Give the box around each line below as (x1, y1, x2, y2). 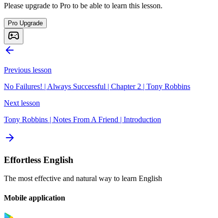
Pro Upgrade (8, 19, 43, 27)
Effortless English (4, 154, 73, 165)
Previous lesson (4, 65, 52, 74)
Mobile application (4, 193, 65, 202)
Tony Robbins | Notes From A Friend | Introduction (4, 115, 161, 124)
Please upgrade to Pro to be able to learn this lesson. (4, 1, 163, 10)
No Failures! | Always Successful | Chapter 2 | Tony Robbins (4, 82, 190, 91)
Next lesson (4, 98, 40, 107)
